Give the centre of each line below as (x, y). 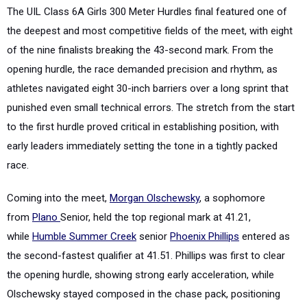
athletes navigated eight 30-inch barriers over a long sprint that (148, 88)
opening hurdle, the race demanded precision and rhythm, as (142, 69)
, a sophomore (232, 198)
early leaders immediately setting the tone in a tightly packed (142, 146)
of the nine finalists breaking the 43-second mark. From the (140, 50)
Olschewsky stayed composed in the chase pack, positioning (144, 294)
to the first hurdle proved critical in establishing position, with (143, 127)
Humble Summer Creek (84, 236)
